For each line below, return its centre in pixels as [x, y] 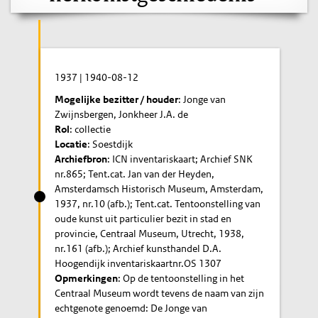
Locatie [71, 144]
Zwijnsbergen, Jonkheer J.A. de [122, 114]
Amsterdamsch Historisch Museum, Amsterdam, [159, 188]
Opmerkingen [87, 278]
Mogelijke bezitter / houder [117, 99]
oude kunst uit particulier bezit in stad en [143, 218]
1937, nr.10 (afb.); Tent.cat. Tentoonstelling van [158, 203]
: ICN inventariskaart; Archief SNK [180, 159]
